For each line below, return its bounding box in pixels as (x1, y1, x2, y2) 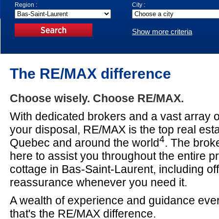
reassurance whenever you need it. (10, 176, 187, 189)
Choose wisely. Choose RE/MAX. (10, 92, 184, 105)
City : (132, 1, 145, 8)
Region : (15, 1, 37, 8)
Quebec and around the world (10, 136, 159, 149)
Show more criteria (132, 27, 192, 36)
